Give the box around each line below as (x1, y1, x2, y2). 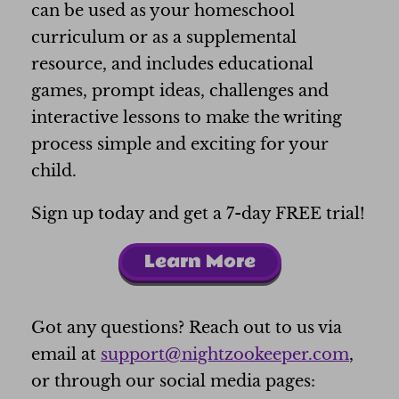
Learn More (143, 248, 256, 276)
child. (31, 161, 77, 182)
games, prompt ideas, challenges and (31, 81, 329, 102)
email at (31, 345, 101, 365)
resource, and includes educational (31, 54, 313, 75)
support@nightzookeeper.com (101, 345, 349, 365)
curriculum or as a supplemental (31, 28, 297, 48)
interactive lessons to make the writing (31, 108, 342, 128)
